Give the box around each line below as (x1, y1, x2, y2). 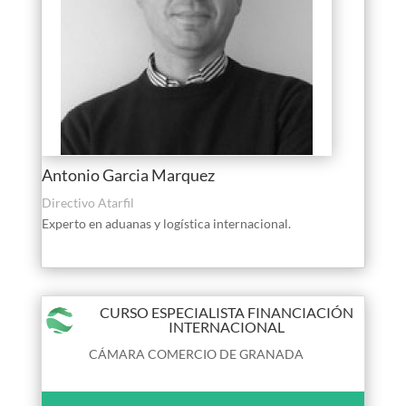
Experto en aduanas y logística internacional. (41, 215, 291, 231)
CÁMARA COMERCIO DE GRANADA (88, 345, 304, 362)
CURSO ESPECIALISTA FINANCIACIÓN (99, 303, 353, 321)
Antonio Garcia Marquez (41, 164, 215, 185)
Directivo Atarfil (41, 194, 134, 210)
